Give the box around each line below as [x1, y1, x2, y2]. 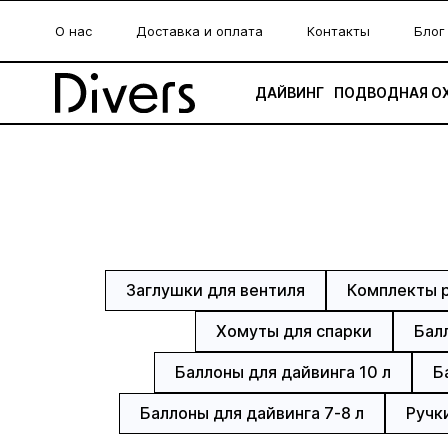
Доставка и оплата [136, 23, 263, 39]
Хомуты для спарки [215, 321, 372, 341]
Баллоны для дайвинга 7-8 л [140, 403, 364, 423]
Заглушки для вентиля [125, 280, 305, 300]
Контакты [307, 23, 370, 39]
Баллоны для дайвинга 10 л [175, 362, 391, 382]
